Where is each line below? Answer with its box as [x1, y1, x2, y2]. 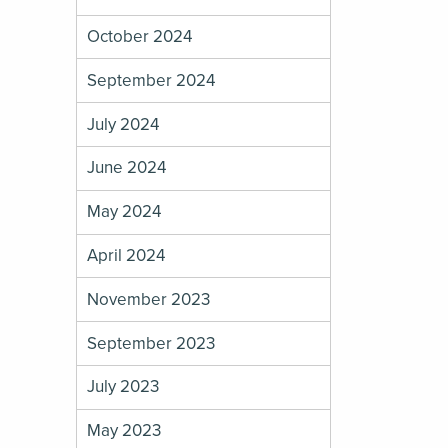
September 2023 [87, 332, 216, 354]
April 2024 [87, 244, 166, 266]
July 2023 [87, 376, 160, 398]
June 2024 [87, 157, 167, 179]
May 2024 [87, 201, 162, 223]
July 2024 [87, 113, 160, 135]
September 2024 [87, 69, 216, 91]
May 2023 [87, 420, 162, 442]
